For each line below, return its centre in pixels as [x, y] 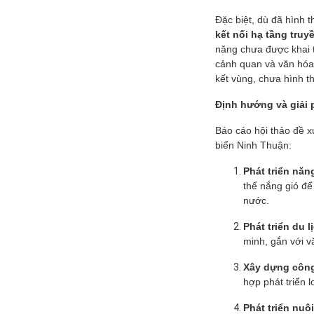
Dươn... [212, 52]
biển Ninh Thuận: [253, 145]
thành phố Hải [225, 40]
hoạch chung [223, 27]
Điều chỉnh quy [226, 14]
